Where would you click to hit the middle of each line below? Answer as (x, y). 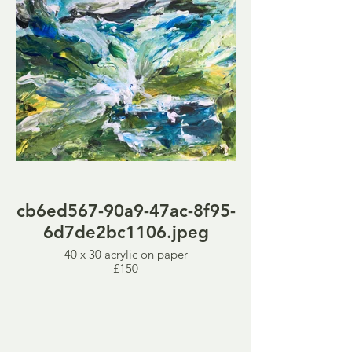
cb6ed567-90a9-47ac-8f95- (126, 211)
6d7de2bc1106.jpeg (126, 232)
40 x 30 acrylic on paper (126, 254)
